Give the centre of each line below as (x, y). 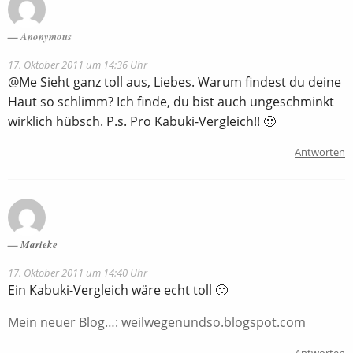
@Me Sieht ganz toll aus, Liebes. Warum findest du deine (175, 82)
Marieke (39, 244)
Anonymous (46, 36)
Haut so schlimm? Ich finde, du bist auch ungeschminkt (171, 101)
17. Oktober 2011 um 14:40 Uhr (78, 272)
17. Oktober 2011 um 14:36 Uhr (78, 64)
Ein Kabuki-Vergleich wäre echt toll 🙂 (118, 290)
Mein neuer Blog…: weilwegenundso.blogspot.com (157, 322)
